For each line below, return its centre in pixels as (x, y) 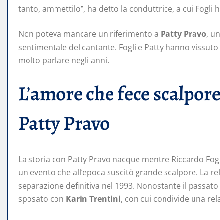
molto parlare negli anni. (64, 61)
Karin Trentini (93, 199)
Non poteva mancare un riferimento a (89, 34)
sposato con (42, 199)
